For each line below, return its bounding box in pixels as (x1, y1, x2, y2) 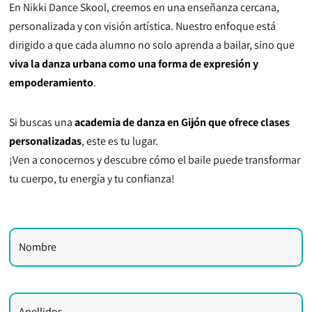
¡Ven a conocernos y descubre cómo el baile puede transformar (9, 153, 301, 167)
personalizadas (9, 134, 82, 148)
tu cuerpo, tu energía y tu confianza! (9, 171, 175, 186)
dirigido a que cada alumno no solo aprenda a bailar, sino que (9, 38, 295, 52)
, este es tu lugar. (81, 134, 159, 148)
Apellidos (8, 275, 53, 290)
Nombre (8, 210, 47, 225)
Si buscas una (9, 115, 75, 130)
